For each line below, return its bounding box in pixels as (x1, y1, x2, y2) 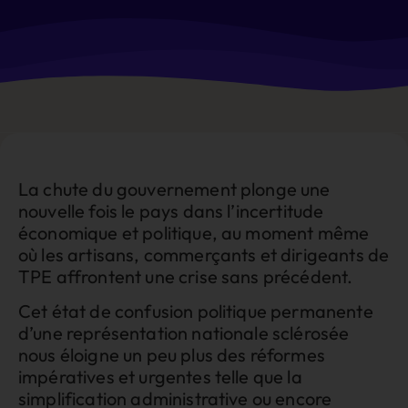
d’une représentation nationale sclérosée (18, 321, 350, 344)
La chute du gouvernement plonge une (18, 177, 331, 200)
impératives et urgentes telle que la (18, 364, 302, 388)
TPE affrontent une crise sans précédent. (18, 264, 353, 288)
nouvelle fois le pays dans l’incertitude (18, 199, 324, 222)
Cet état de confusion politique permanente (18, 299, 373, 322)
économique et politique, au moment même (18, 220, 370, 244)
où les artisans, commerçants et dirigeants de (18, 242, 390, 266)
